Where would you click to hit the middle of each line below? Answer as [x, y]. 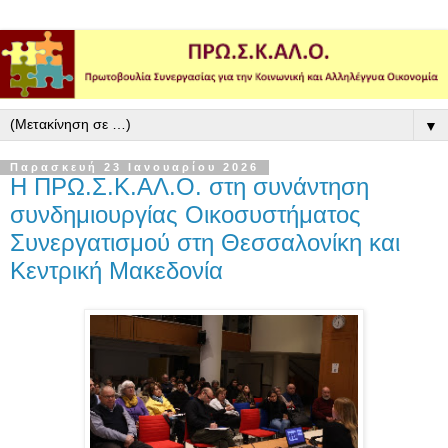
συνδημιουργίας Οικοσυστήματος [185, 215]
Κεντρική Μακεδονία [116, 271]
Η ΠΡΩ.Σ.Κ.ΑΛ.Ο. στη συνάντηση [189, 187]
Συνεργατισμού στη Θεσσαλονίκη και [205, 243]
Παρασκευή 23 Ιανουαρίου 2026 [134, 167]
